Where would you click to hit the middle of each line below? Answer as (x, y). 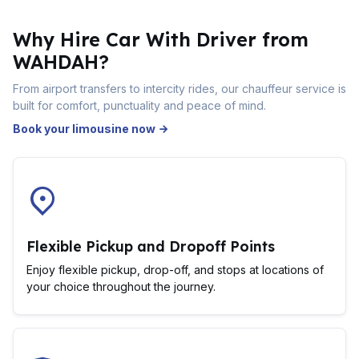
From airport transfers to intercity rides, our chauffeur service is (179, 89)
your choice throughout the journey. (121, 286)
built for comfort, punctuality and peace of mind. (139, 105)
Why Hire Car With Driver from (161, 40)
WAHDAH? (61, 62)
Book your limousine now (85, 129)
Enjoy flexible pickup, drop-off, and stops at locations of (175, 270)
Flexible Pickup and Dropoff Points (151, 246)
